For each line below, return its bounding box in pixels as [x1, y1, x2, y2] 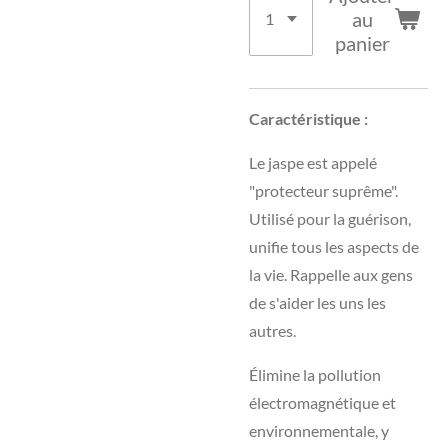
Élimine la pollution [249, 365, 381, 384]
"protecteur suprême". [249, 181, 398, 200]
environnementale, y [249, 421, 389, 440]
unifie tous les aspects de [249, 237, 419, 256]
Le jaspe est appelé [249, 153, 377, 172]
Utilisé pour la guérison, [249, 209, 411, 228]
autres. [249, 321, 296, 340]
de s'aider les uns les [249, 293, 386, 312]
